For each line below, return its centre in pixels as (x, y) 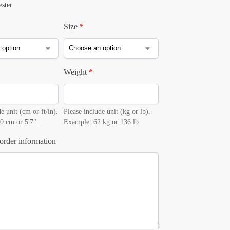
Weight (75, 72)
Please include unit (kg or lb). (107, 111)
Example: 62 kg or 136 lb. (102, 122)
